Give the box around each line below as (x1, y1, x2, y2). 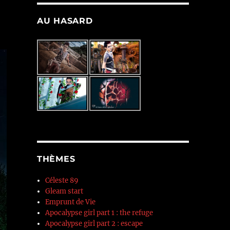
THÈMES (36, 154, 75, 164)
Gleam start (45, 187, 84, 196)
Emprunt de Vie (45, 198, 96, 207)
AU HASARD (36, 16, 93, 26)
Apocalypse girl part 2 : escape (45, 219, 143, 228)
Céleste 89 (45, 176, 79, 185)
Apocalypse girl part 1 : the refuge (45, 208, 154, 218)
